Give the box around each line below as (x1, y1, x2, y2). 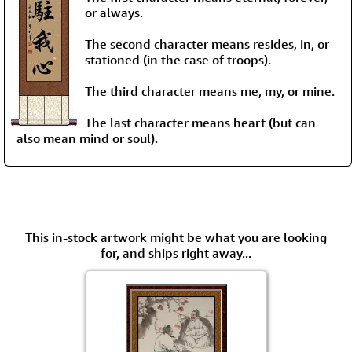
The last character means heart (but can (85, 114, 316, 130)
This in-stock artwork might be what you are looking (25, 229, 327, 245)
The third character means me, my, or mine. (85, 82, 335, 99)
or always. (85, 4, 143, 20)
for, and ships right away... (101, 244, 251, 261)
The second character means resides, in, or (85, 35, 329, 52)
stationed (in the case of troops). (85, 51, 271, 68)
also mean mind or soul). (16, 130, 158, 146)
